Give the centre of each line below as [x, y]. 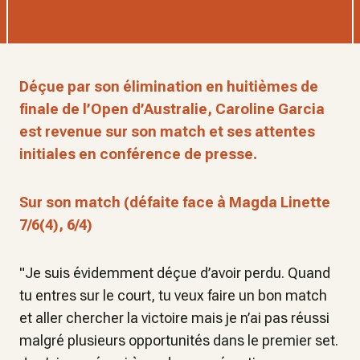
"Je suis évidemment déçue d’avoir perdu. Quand [175, 273]
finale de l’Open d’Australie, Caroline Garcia [172, 109]
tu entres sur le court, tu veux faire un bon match [173, 295]
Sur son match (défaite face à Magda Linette [175, 202]
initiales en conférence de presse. [138, 154]
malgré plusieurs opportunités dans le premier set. [179, 340]
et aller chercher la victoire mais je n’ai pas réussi [174, 318]
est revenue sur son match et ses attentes [167, 131]
